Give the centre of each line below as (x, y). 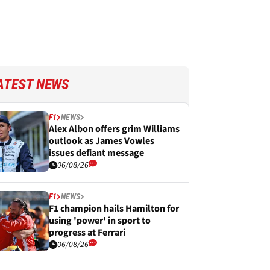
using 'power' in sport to (100, 221)
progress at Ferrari (87, 233)
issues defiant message (96, 153)
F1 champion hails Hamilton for (114, 209)
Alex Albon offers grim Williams (114, 129)
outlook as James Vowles (102, 141)
